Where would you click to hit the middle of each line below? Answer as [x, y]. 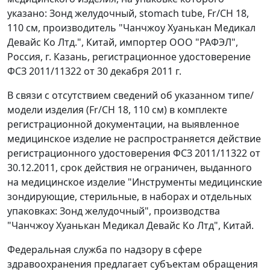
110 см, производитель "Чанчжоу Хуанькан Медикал [131, 28]
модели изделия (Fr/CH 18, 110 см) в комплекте [117, 110]
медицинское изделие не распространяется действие [134, 139]
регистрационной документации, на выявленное [123, 124]
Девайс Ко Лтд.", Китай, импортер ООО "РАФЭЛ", [123, 42]
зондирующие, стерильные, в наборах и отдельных [129, 197]
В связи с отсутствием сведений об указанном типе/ [130, 96]
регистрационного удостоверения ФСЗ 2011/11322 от [134, 153]
